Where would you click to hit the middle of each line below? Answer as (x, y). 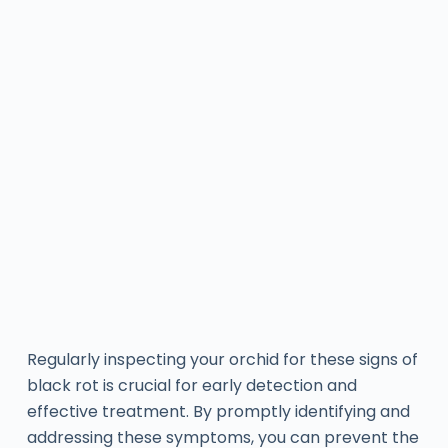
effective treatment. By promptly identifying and (218, 411)
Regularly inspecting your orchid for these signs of (222, 359)
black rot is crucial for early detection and (191, 385)
